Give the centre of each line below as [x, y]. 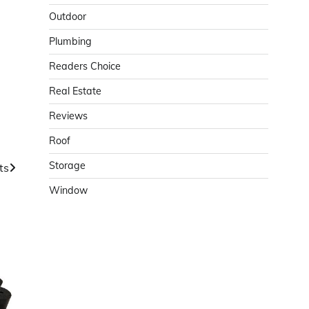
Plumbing [70, 41]
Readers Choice [85, 66]
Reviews [68, 116]
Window [68, 190]
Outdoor [68, 17]
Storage [67, 166]
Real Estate [75, 91]
